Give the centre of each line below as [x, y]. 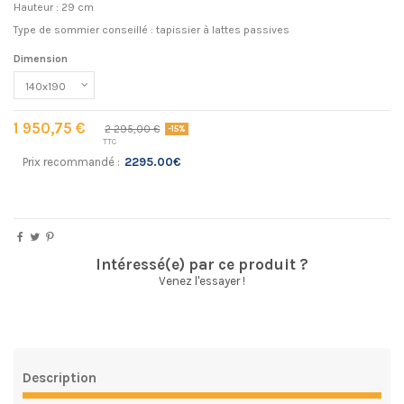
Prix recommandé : [71, 162]
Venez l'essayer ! [202, 280]
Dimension [41, 58]
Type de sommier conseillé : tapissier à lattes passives [151, 30]
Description [60, 377]
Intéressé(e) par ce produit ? [202, 264]
